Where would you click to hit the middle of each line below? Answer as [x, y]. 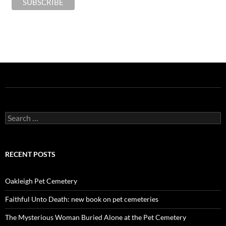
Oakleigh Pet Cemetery [41, 181]
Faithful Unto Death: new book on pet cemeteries [82, 199]
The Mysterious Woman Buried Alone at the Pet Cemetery [96, 217]
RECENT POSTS [30, 154]
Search [15, 116]
